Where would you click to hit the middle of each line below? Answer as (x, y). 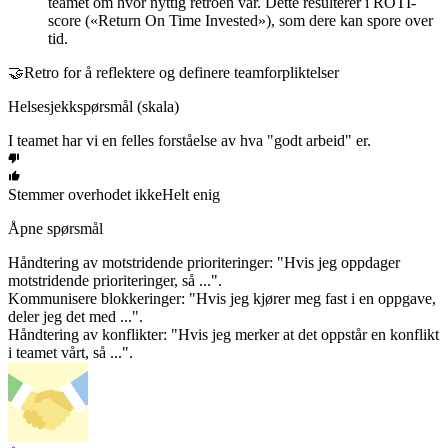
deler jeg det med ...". (75, 316)
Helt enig (191, 194)
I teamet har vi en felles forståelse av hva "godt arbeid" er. (189, 140)
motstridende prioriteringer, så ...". (115, 280)
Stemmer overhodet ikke (85, 194)
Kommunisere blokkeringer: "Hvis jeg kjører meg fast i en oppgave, (222, 298)
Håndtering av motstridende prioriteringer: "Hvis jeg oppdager (204, 262)
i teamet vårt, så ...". (70, 352)
